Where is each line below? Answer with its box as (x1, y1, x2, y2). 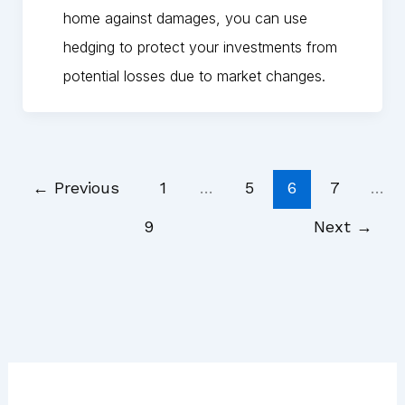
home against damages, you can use (62, 9, 307, 28)
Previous (48, 178, 119, 198)
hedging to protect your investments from (62, 38, 337, 57)
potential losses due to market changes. (62, 67, 325, 86)
